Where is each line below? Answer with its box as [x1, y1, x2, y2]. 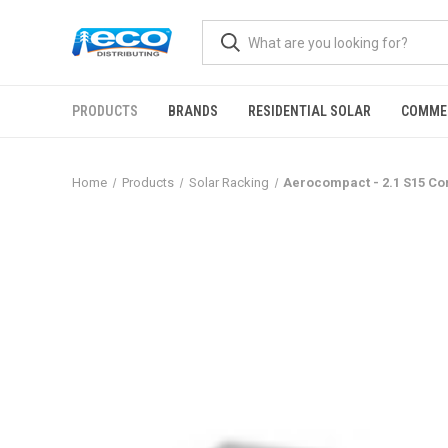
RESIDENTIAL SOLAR [248, 103, 371, 119]
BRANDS [168, 103, 218, 119]
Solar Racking [188, 175, 269, 190]
